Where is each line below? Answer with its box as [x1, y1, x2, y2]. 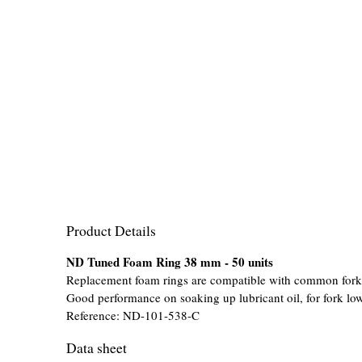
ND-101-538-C [123, 307, 200, 324]
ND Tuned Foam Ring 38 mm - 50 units [66, 253, 274, 271]
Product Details [66, 220, 157, 240]
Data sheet [66, 337, 128, 357]
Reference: [66, 307, 124, 324]
